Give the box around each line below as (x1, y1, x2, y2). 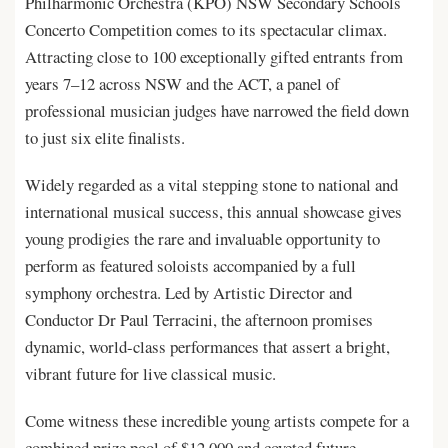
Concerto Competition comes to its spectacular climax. (25, 18, 387, 41)
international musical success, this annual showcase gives (25, 200, 402, 223)
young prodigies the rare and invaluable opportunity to (25, 227, 380, 250)
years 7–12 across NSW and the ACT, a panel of (25, 72, 340, 95)
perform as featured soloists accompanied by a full (25, 254, 356, 277)
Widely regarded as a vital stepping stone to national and (25, 173, 398, 196)
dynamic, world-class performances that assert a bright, (25, 335, 390, 358)
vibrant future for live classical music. (25, 362, 276, 385)
